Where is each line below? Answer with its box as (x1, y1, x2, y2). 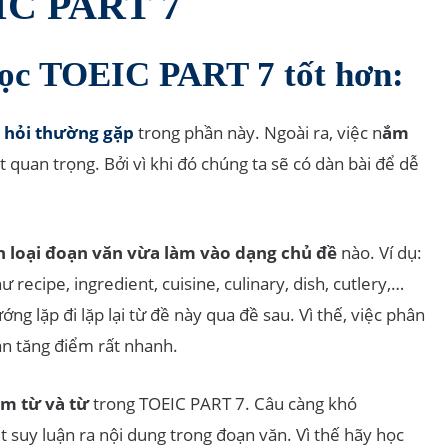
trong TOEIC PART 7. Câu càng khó (89, 392, 358, 416)
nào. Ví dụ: (341, 241, 423, 265)
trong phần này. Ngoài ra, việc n (134, 121, 383, 145)
